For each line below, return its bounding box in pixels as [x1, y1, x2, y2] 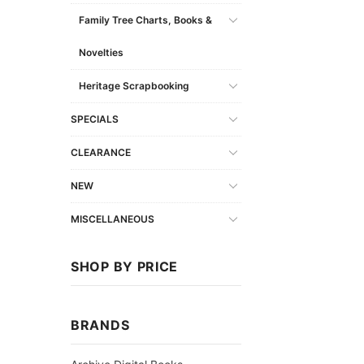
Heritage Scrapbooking [79, 79, 189, 92]
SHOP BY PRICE [71, 258, 179, 275]
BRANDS [71, 316, 130, 333]
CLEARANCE [71, 145, 131, 158]
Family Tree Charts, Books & [79, 13, 212, 26]
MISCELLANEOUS [71, 212, 154, 225]
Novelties [79, 45, 123, 58]
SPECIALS [71, 112, 119, 125]
